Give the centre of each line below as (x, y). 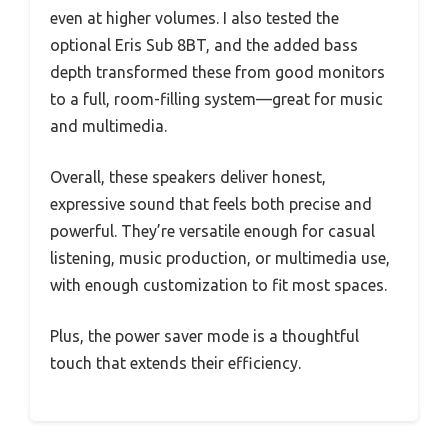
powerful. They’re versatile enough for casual (212, 231)
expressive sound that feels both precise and (211, 204)
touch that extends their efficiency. (175, 363)
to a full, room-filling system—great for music (216, 99)
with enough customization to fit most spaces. (218, 285)
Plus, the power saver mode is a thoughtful (204, 336)
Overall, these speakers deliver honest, (188, 177)
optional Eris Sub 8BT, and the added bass (204, 45)
